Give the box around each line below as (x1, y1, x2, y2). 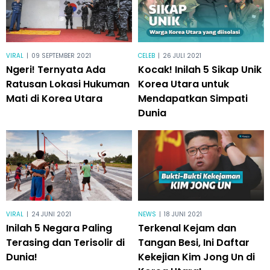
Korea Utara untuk (138, 77, 229, 91)
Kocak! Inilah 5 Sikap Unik (138, 62, 262, 77)
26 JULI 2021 (163, 51, 201, 60)
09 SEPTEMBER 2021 (31, 51, 91, 60)
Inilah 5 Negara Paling (6, 221, 112, 236)
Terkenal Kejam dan (138, 221, 236, 236)
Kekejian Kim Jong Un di (138, 250, 255, 265)
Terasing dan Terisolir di (6, 236, 125, 250)
